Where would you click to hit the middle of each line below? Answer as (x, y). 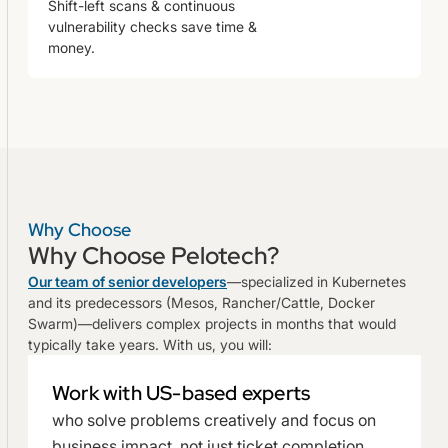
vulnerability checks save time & (152, 26)
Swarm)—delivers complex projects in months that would (212, 323)
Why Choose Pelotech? (153, 255)
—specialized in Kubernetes (316, 281)
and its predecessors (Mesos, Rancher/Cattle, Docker (201, 302)
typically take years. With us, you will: (150, 344)
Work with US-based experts (181, 392)
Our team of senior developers (127, 281)
